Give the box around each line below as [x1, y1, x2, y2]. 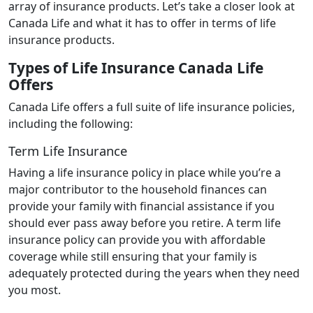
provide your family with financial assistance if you [8, 198, 275, 214]
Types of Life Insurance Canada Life [8, 57, 263, 78]
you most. [8, 282, 64, 298]
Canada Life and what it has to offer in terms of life [8, 15, 276, 31]
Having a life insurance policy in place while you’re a [8, 164, 281, 180]
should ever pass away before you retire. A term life [8, 214, 281, 231]
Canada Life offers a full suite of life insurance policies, [8, 99, 295, 115]
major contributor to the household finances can [8, 181, 267, 197]
